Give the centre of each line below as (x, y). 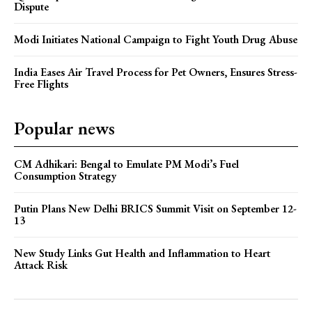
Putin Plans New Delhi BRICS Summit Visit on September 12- (155, 209)
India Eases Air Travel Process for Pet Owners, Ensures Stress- (156, 72)
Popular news (64, 128)
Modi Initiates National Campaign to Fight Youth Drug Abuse (156, 40)
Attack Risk (41, 265)
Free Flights (41, 84)
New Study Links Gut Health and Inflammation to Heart (142, 253)
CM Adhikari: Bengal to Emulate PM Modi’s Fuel (126, 164)
